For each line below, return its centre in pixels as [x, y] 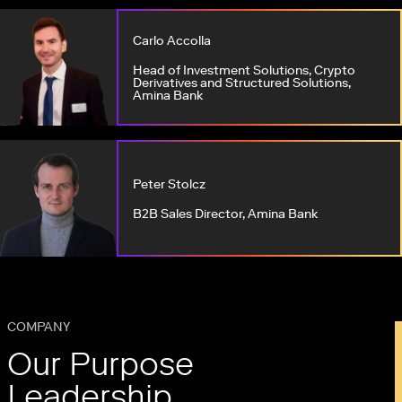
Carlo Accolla [172, 41]
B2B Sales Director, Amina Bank [225, 214]
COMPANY [39, 327]
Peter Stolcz [169, 184]
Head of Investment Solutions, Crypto [244, 70]
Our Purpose [100, 364]
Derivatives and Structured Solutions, [242, 83]
